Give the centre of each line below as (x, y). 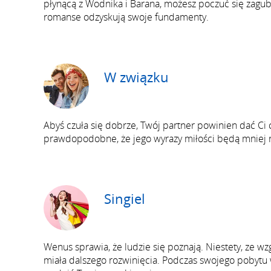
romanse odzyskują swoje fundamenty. (126, 17)
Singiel (125, 198)
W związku (136, 77)
